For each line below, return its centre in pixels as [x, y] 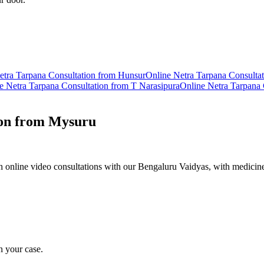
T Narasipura [155, 86]
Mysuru [72, 122]
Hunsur [132, 75]
